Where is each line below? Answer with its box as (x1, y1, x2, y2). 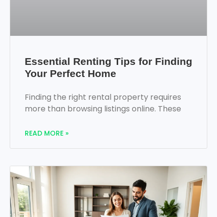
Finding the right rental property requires (25, 91, 181, 103)
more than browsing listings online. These (25, 103, 181, 114)
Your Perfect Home (25, 67, 116, 79)
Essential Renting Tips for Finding (25, 55, 192, 67)
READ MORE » (25, 128, 69, 138)
